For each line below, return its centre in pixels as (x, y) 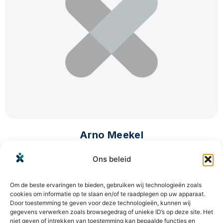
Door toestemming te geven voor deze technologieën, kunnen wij (100, 203)
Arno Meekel (111, 135)
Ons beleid (111, 159)
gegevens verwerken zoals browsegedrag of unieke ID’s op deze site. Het (111, 212)
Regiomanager (111, 146)
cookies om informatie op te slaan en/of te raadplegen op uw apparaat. (108, 194)
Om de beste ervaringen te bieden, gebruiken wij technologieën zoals (106, 185)
